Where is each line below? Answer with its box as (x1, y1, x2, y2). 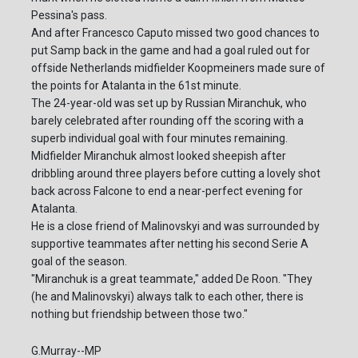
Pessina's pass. (31, 9, 107, 22)
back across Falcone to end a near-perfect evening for (31, 185, 303, 198)
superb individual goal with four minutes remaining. (31, 132, 288, 145)
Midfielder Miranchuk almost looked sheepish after (31, 149, 286, 163)
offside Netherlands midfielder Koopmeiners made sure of (31, 62, 325, 75)
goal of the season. (31, 255, 127, 268)
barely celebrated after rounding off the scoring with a (31, 114, 304, 128)
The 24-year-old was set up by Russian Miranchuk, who (31, 97, 307, 110)
